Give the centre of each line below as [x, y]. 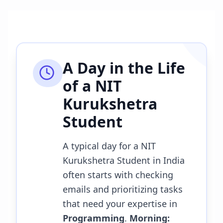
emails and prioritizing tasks [123, 189]
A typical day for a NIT [109, 146]
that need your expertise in [120, 204]
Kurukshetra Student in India [124, 160]
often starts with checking [118, 175]
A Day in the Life [124, 68]
